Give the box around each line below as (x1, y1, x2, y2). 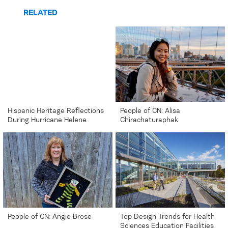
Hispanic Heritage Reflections (8, 107, 104, 115)
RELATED (23, 9, 58, 18)
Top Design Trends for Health (120, 213, 215, 221)
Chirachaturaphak (120, 117, 178, 124)
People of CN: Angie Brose (8, 213, 92, 221)
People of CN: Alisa (120, 107, 180, 115)
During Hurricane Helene (8, 117, 87, 124)
